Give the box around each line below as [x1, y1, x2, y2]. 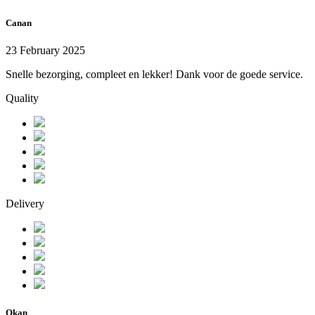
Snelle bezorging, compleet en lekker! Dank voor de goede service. [6, 68, 303, 81]
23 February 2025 [6, 44, 85, 57]
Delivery [6, 198, 44, 210]
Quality [6, 92, 39, 105]
